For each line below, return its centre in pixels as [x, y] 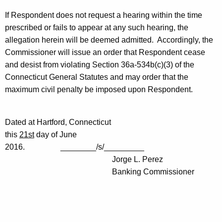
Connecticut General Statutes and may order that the [97, 77]
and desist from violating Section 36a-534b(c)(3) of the [100, 65]
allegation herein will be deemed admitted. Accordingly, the [109, 40]
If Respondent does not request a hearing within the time [104, 15]
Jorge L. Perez [84, 160]
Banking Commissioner [100, 172]
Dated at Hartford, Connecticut [58, 122]
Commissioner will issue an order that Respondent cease [105, 53]
